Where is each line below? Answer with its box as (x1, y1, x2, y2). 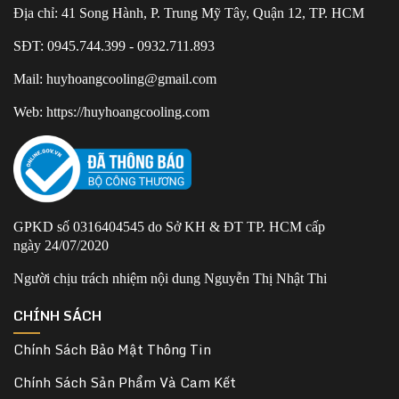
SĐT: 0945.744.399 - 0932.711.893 (13, 37, 215, 53)
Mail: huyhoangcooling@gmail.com (13, 70, 216, 86)
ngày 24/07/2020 (13, 237, 109, 253)
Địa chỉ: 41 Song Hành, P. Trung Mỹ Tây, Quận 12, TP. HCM (13, 4, 364, 20)
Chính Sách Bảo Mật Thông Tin (13, 338, 211, 360)
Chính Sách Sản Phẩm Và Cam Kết (13, 370, 236, 393)
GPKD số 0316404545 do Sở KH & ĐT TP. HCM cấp (13, 218, 325, 234)
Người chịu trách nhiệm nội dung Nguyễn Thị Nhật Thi (13, 270, 327, 286)
